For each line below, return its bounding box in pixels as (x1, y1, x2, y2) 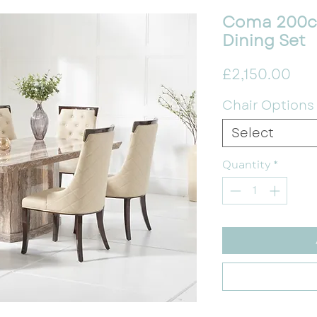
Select (231, 124, 274, 143)
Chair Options (222, 96, 314, 115)
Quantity (222, 157, 270, 173)
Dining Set (222, 29, 306, 52)
